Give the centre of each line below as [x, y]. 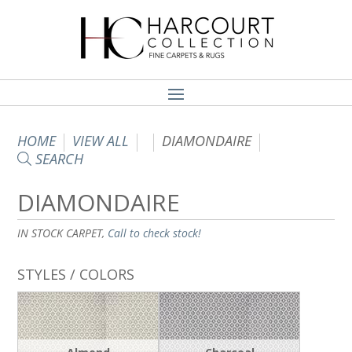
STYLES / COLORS [76, 275]
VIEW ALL [101, 141]
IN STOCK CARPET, [63, 233]
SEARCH [58, 159]
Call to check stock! [155, 233]
